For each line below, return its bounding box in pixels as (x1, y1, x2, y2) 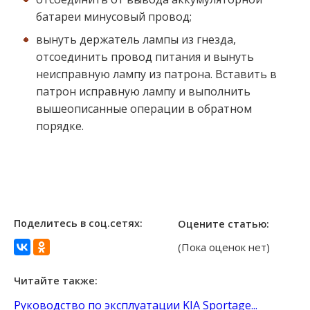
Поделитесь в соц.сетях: (14, 216, 143, 230)
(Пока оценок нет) (178, 239, 270, 254)
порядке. (36, 118, 84, 134)
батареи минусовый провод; (36, 9, 192, 25)
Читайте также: (14, 274, 98, 288)
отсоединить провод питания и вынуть (36, 49, 254, 65)
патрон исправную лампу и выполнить (36, 84, 250, 100)
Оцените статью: (178, 217, 269, 230)
